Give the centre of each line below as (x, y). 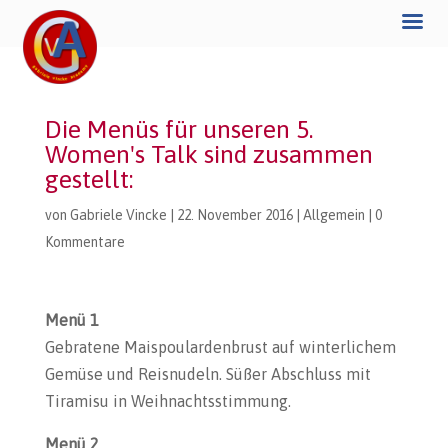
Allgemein (333, 215)
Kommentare (84, 242)
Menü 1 (71, 320)
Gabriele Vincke (118, 215)
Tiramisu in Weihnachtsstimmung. (167, 401)
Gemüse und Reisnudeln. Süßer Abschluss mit (207, 374)
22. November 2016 (234, 215)
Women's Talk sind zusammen (208, 154)
